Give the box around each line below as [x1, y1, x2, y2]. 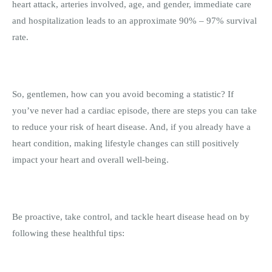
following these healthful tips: [12, 228, 124, 238]
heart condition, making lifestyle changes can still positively [12, 138, 239, 148]
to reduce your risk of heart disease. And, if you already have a [12, 121, 251, 132]
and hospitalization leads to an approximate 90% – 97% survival [12, 15, 257, 25]
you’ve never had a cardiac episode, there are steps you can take [12, 105, 257, 115]
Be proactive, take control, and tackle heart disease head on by [12, 211, 250, 222]
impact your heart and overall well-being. [12, 154, 171, 165]
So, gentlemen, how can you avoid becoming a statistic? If [12, 89, 234, 99]
